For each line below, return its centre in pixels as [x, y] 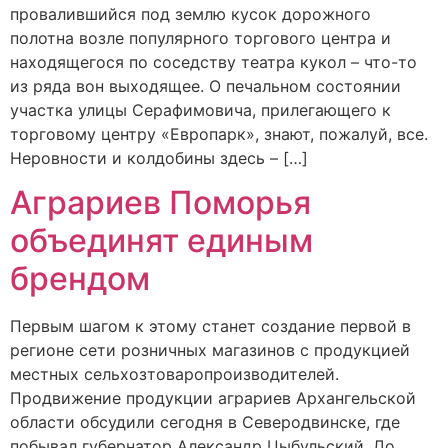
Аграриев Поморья [160, 203]
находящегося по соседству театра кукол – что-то [213, 61]
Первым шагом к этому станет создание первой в [210, 326]
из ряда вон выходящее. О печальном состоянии [205, 85]
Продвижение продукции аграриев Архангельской [213, 398]
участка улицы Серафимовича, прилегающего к [200, 109]
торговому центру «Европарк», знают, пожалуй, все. [219, 133]
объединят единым [161, 241]
